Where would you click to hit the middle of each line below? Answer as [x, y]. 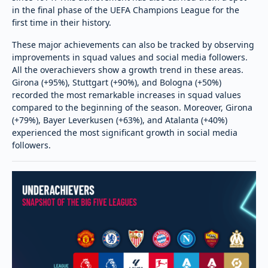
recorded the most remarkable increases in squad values [127, 95]
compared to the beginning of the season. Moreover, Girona [132, 107]
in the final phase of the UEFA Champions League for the [126, 10]
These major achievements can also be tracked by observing [133, 44]
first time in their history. [62, 22]
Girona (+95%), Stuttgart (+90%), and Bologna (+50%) [117, 82]
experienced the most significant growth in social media [125, 132]
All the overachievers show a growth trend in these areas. [128, 69]
